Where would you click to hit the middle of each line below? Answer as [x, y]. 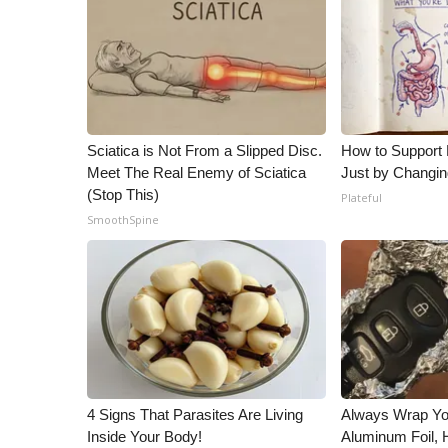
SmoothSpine [123, 219]
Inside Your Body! [144, 436]
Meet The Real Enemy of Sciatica [196, 172]
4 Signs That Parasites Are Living [195, 414]
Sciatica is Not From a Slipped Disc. [204, 150]
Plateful [362, 197]
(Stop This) [123, 194]
